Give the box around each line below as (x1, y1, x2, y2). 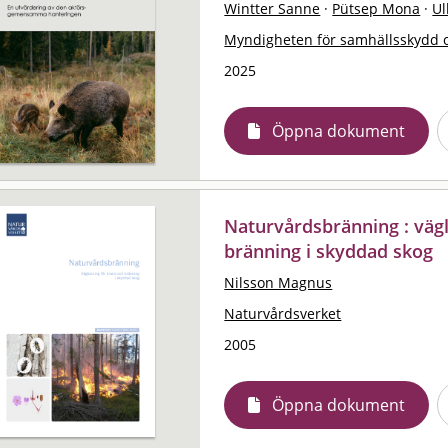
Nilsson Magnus (224, 272, 333, 292)
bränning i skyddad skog (224, 238, 434, 263)
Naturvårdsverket (224, 303, 342, 323)
